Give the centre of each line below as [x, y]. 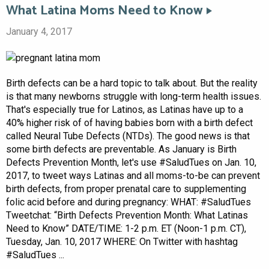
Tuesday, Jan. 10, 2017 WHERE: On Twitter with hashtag [122, 241]
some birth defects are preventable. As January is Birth [121, 149]
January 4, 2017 [39, 32]
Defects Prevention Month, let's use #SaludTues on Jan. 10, [131, 162]
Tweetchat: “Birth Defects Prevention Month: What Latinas [127, 215]
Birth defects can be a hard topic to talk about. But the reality [132, 83]
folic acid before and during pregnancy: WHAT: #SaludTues [128, 202]
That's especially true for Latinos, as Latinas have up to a [125, 109]
